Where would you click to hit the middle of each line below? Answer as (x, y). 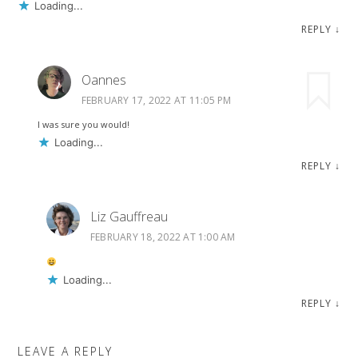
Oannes (103, 80)
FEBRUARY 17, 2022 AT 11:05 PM (156, 100)
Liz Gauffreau (129, 217)
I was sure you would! (83, 125)
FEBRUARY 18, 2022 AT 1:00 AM (163, 237)
